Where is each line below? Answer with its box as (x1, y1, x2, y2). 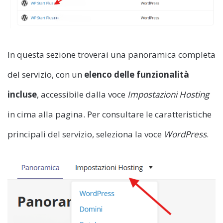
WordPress (164, 128, 207, 140)
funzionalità (136, 68, 189, 80)
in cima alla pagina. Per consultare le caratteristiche (7, 108, 212, 120)
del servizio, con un (7, 68, 84, 80)
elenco (84, 68, 112, 80)
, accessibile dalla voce (37, 88, 127, 100)
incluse (7, 88, 37, 100)
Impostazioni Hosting (127, 88, 209, 100)
